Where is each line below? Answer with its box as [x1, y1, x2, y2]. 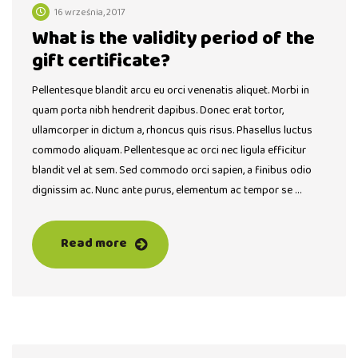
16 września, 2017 [54, 5, 125, 21]
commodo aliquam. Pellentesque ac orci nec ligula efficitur [32, 141, 306, 160]
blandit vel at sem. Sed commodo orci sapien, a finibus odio [32, 161, 312, 180]
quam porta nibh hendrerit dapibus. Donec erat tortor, [32, 101, 284, 120]
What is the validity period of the [32, 23, 315, 55]
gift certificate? [32, 46, 170, 78]
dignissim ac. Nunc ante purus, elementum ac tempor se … [32, 181, 301, 200]
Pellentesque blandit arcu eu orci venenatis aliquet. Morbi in [32, 82, 309, 100]
